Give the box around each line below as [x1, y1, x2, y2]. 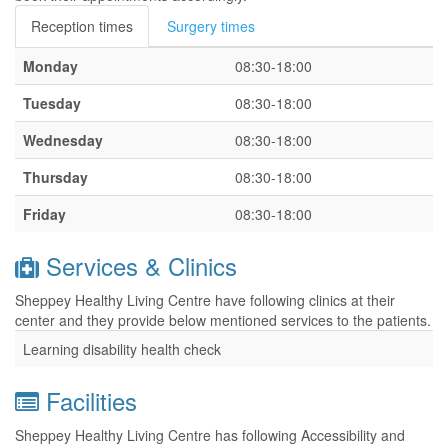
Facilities [39, 383, 137, 418]
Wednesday [23, 130, 103, 150]
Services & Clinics [39, 248, 237, 283]
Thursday [23, 167, 88, 187]
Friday [23, 204, 66, 224]
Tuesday [23, 93, 81, 113]
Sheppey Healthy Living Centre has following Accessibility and [15, 425, 405, 445]
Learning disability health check [23, 339, 221, 359]
